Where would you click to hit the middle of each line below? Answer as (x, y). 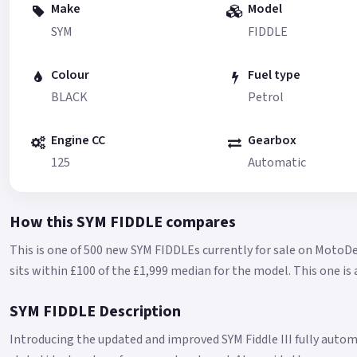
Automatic (277, 163)
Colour (70, 75)
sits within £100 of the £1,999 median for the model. (151, 271)
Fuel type (274, 75)
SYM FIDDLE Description (95, 312)
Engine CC (78, 140)
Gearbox (272, 140)
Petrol (265, 97)
